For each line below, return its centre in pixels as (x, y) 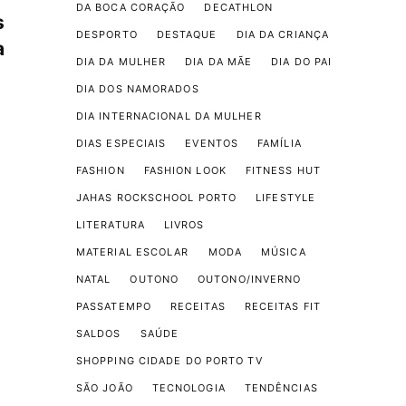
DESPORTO (106, 34)
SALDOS (98, 333)
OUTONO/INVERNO (250, 279)
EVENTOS (212, 143)
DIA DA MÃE (219, 62)
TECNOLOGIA (188, 388)
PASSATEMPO (113, 306)
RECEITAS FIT (282, 306)
